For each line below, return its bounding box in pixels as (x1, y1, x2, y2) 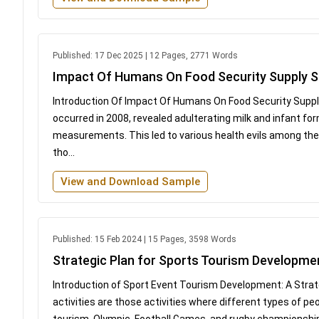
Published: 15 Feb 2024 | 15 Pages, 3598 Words (53, 234, 236, 244)
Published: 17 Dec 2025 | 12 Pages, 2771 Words (53, 50, 238, 61)
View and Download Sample (61, 174, 200, 188)
